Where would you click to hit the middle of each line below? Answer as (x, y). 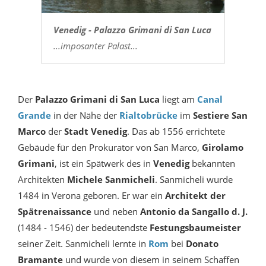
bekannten (213, 164)
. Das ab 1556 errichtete (176, 132)
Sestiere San (220, 115)
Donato (202, 244)
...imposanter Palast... (95, 46)
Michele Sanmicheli (110, 180)
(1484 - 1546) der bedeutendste (84, 228)
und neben (116, 212)
